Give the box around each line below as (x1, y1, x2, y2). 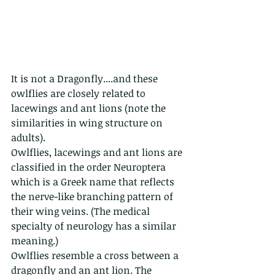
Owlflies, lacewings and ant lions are (11, 145, 185, 160)
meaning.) (11, 234, 58, 248)
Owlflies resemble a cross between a (11, 249, 181, 263)
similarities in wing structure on (11, 116, 165, 130)
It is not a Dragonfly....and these (11, 72, 160, 86)
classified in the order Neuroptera (11, 160, 168, 174)
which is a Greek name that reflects (11, 175, 177, 189)
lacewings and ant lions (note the (11, 101, 168, 115)
